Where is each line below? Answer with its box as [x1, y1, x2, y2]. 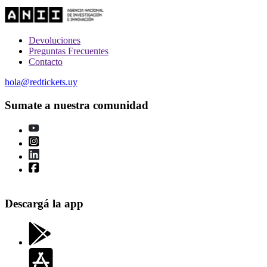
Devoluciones [29, 35, 80, 45]
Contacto [29, 56, 63, 67]
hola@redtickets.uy [5, 76, 77, 87]
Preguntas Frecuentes [29, 45, 108, 56]
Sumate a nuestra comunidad [5, 98, 148, 111]
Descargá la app [5, 197, 83, 210]
